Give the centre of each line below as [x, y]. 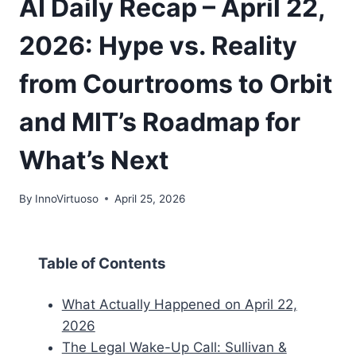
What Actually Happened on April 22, [179, 304]
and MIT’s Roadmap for [160, 122]
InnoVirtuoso [67, 198]
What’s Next [94, 160]
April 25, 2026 [150, 198]
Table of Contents [102, 263]
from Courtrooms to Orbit [176, 83]
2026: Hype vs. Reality [158, 45]
